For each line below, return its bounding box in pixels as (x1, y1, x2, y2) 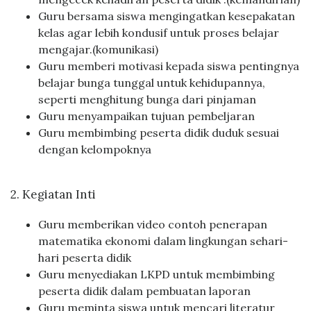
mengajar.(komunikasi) (38, 42, 158, 56)
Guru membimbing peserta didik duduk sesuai (38, 125, 279, 140)
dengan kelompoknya (38, 142, 162, 156)
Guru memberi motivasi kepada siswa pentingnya (38, 58, 299, 73)
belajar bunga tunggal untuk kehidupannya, (38, 75, 265, 90)
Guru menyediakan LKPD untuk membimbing (38, 267, 275, 281)
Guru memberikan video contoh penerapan (38, 217, 267, 231)
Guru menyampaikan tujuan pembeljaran (38, 108, 255, 123)
